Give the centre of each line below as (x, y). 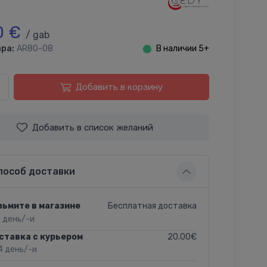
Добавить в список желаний (93, 127)
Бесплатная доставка (152, 206)
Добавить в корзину (119, 87)
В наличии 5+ (182, 48)
